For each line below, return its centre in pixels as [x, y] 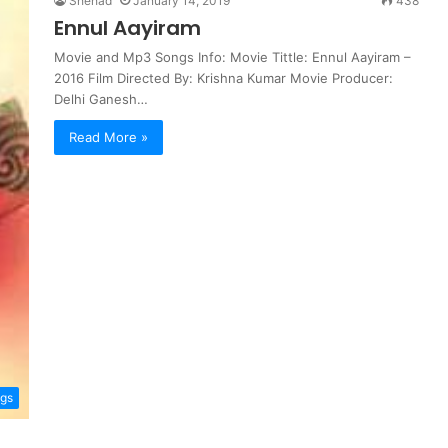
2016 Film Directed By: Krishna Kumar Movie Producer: [223, 78]
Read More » [108, 137]
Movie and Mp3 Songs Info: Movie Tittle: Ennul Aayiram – [232, 57]
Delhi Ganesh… [101, 99]
